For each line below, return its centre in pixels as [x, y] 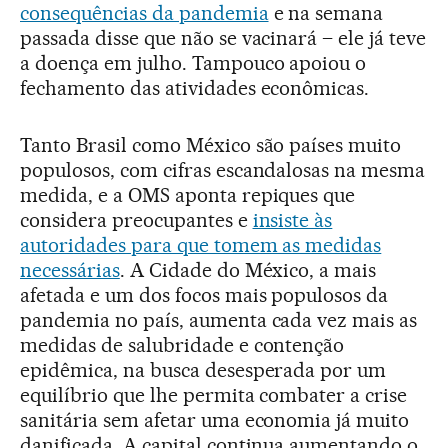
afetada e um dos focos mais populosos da [204, 294]
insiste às [292, 219]
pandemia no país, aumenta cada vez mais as [219, 319]
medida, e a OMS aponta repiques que [188, 194]
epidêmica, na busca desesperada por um [203, 369]
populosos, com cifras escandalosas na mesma [223, 169]
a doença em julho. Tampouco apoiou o [193, 62]
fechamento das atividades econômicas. [195, 87]
